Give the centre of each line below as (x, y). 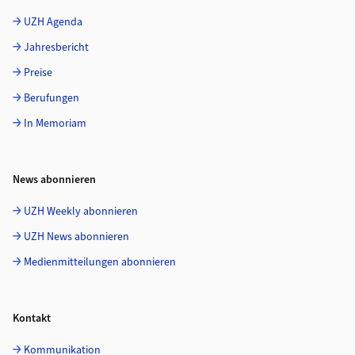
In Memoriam (55, 124)
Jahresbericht (56, 48)
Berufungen (52, 99)
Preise (38, 73)
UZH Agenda (53, 23)
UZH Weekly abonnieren (81, 212)
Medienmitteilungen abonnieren (100, 263)
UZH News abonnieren (76, 237)
